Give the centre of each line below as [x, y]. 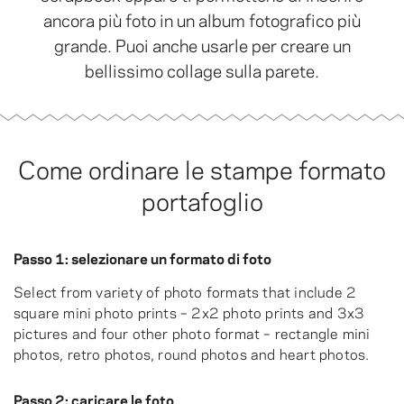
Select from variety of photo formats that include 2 [185, 291]
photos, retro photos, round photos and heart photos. [192, 353]
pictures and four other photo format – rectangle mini [192, 332]
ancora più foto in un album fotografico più [202, 19]
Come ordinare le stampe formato [202, 168]
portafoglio [202, 199]
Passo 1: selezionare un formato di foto [142, 257]
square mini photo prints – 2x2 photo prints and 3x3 [189, 312]
